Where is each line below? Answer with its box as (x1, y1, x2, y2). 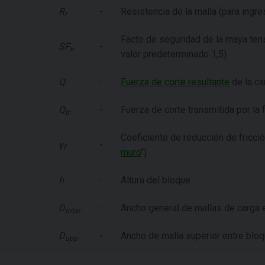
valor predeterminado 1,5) (121, 49, 227, 60)
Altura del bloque (121, 174, 190, 186)
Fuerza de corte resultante (121, 76, 230, 88)
